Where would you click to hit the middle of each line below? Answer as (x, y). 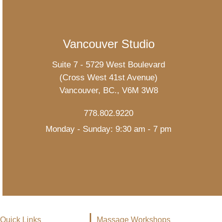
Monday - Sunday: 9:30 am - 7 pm (109, 129)
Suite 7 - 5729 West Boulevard (109, 65)
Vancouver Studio (109, 44)
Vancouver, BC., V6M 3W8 (109, 90)
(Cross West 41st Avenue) (109, 78)
